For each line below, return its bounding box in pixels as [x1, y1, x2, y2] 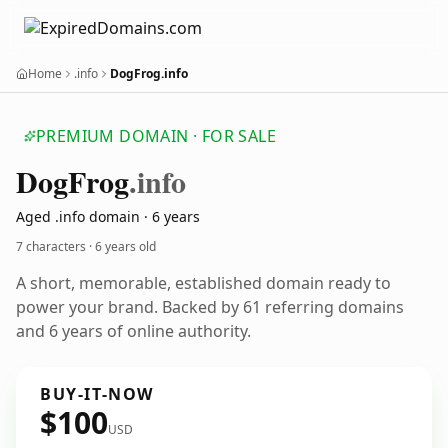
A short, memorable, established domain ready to [16, 272, 391, 294]
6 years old [95, 238, 156, 255]
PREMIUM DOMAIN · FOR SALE [36, 125, 276, 147]
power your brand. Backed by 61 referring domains [16, 296, 404, 318]
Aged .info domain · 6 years [16, 207, 200, 226]
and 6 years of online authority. [16, 320, 251, 342]
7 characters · [16, 238, 95, 255]
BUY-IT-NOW [40, 383, 154, 405]
